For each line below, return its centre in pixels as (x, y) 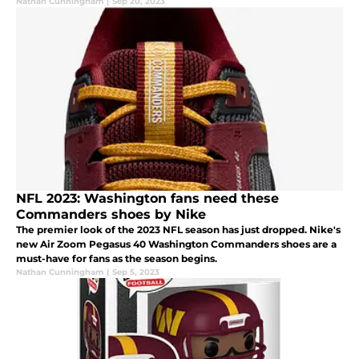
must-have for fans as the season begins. (118, 259)
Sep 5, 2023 (136, 272)
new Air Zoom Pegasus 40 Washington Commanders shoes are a (176, 244)
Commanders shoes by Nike (111, 215)
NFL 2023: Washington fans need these (147, 199)
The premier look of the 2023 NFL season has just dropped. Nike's (178, 230)
